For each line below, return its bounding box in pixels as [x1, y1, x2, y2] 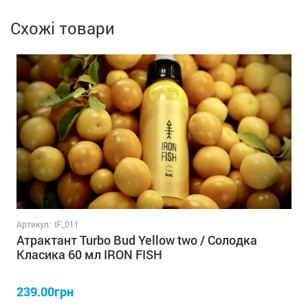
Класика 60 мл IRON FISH [16, 245, 162, 263]
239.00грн [16, 283, 74, 300]
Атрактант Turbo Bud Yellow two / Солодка [16, 231, 257, 248]
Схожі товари [10, 16, 115, 39]
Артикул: [16, 218, 51, 230]
